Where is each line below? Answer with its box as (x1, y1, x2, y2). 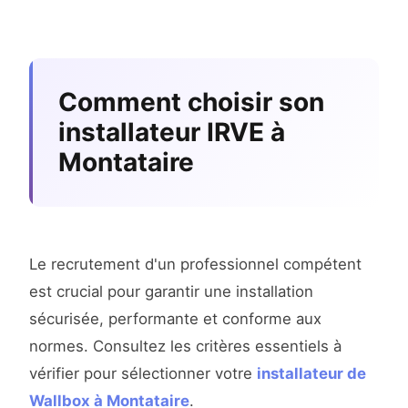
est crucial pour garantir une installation (29, 282, 313, 301)
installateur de (257, 364, 366, 383)
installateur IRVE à (58, 117, 285, 148)
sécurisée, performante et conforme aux (29, 310, 321, 329)
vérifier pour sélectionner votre (29, 364, 257, 383)
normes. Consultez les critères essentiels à (29, 337, 342, 356)
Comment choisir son (58, 87, 324, 118)
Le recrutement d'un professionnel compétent (29, 255, 362, 274)
